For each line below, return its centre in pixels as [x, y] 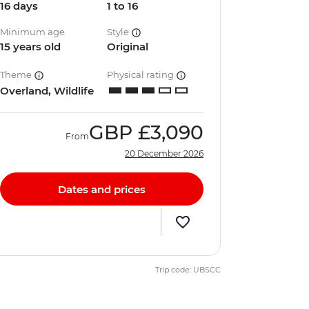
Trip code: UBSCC [188, 270]
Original [128, 47]
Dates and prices [102, 189]
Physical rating [142, 74]
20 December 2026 [164, 153]
